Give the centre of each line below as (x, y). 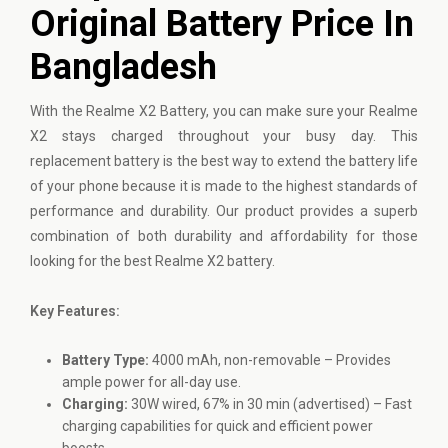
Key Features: (75, 310)
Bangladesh (123, 66)
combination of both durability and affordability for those (224, 235)
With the (58, 110)
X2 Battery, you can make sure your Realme (277, 110)
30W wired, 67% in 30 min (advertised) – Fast (270, 403)
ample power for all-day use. (151, 381)
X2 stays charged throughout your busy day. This (224, 135)
